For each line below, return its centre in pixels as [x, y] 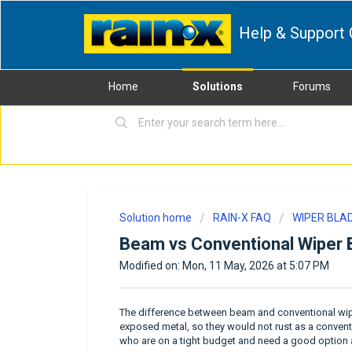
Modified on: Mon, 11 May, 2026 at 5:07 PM [224, 266]
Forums [312, 86]
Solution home [157, 218]
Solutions [218, 86]
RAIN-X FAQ [242, 218]
